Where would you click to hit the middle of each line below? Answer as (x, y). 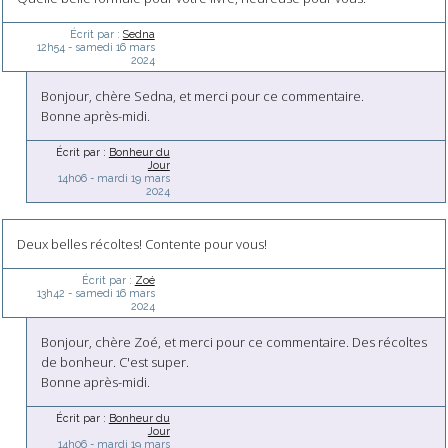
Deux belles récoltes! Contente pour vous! (141, 244)
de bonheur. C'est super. (115, 362)
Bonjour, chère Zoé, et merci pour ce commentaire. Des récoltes (234, 342)
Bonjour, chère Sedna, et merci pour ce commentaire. (203, 96)
